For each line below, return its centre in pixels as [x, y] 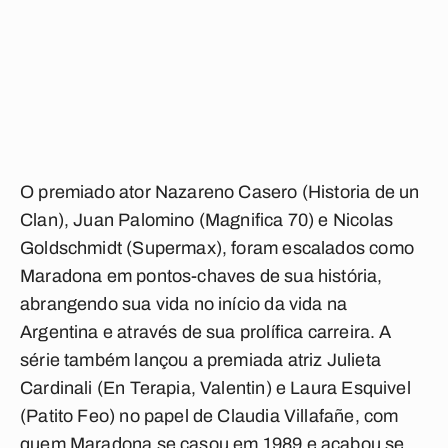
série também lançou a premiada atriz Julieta [200, 360]
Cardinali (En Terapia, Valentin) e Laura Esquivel [215, 388]
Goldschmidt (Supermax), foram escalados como [217, 248]
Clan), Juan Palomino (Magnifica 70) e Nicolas [207, 220]
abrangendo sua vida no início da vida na [184, 304]
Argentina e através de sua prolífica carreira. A [206, 332]
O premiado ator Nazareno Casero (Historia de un [220, 192]
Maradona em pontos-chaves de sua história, [201, 276]
